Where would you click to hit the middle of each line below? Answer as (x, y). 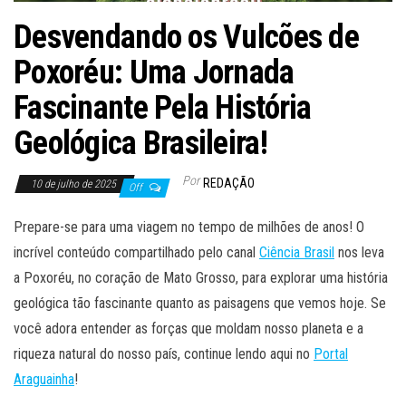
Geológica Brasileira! (140, 144)
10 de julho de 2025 (75, 184)
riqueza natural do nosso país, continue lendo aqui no (164, 354)
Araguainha (44, 380)
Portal (331, 354)
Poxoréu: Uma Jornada (154, 73)
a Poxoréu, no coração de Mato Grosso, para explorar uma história (201, 278)
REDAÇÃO (229, 184)
